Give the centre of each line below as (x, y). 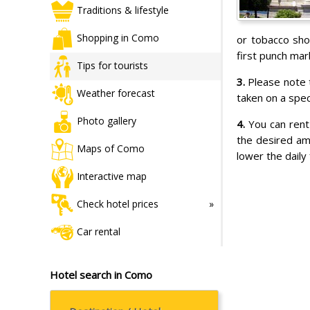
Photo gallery (107, 120)
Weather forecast (116, 93)
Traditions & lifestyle (123, 10)
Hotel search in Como (101, 274)
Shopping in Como (118, 37)
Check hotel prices (118, 203)
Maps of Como (111, 148)
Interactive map (112, 176)
